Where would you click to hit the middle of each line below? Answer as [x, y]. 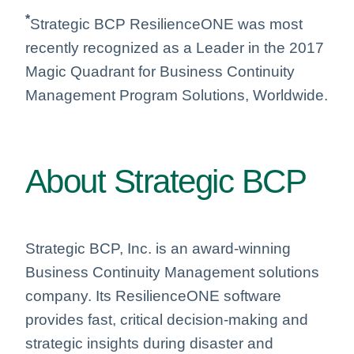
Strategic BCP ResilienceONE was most [166, 24]
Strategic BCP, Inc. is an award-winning [158, 248]
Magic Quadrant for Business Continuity [160, 72]
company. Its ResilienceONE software [153, 296]
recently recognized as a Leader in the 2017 [175, 48]
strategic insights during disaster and [149, 343]
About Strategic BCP [166, 182]
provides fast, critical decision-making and [167, 319]
